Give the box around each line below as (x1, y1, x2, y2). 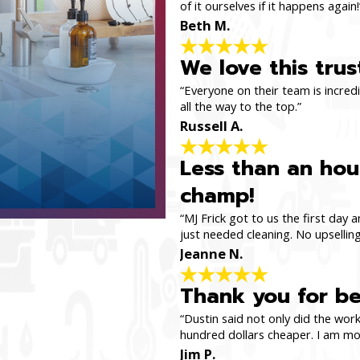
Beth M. (180, 16, 230, 35)
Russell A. (180, 117, 243, 136)
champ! (180, 180, 254, 212)
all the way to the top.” (180, 98, 301, 115)
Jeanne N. (180, 244, 243, 264)
